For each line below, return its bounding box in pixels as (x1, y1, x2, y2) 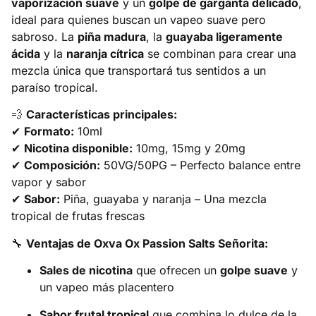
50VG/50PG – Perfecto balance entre (100, 158, 300, 173)
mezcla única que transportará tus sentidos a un (11, 63, 266, 78)
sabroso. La (11, 30, 78, 44)
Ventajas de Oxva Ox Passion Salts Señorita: (26, 236, 268, 250)
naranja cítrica (66, 47, 144, 61)
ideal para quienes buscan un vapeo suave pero (11, 13, 266, 28)
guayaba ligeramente (166, 30, 283, 44)
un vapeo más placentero (39, 280, 174, 295)
